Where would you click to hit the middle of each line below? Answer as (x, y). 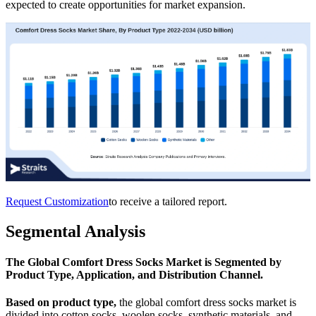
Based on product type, (61, 303)
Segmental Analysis (75, 231)
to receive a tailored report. (168, 201)
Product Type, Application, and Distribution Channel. (134, 275)
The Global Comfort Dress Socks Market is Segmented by (144, 262)
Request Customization (57, 201)
